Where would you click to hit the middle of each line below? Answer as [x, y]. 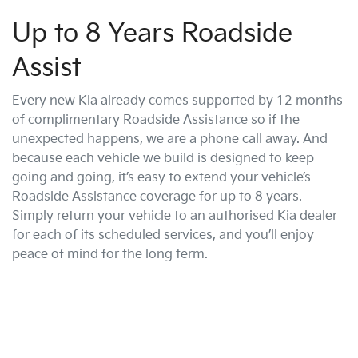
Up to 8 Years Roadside [152, 34]
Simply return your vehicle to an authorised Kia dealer [175, 216]
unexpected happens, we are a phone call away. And [170, 139]
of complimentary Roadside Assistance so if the [156, 120]
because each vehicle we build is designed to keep [163, 158]
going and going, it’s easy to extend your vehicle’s [161, 177]
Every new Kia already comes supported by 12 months [177, 101]
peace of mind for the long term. [110, 254]
